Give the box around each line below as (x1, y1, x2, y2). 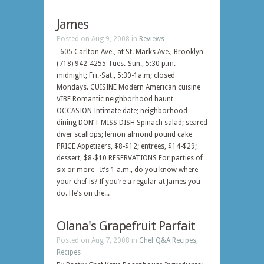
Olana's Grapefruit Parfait (57, 219, 195, 233)
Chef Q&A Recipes (139, 236, 196, 245)
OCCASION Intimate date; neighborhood (57, 107, 187, 115)
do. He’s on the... (57, 189, 110, 197)
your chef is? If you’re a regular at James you (57, 177, 200, 186)
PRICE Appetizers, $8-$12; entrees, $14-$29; (57, 142, 197, 150)
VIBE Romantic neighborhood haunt (57, 95, 173, 103)
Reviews (139, 35, 164, 43)
